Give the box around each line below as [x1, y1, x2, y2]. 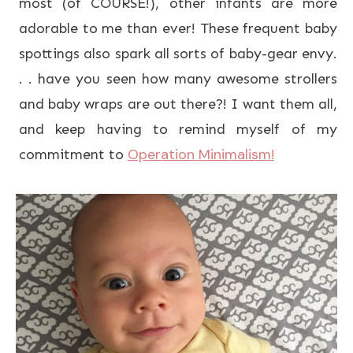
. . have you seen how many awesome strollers [19, 70, 337, 88]
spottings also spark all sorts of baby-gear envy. [19, 45, 337, 63]
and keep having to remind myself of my [19, 121, 337, 139]
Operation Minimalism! [128, 145, 274, 165]
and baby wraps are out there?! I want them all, [19, 95, 337, 113]
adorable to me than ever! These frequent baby [19, 20, 337, 38]
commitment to [19, 146, 128, 164]
